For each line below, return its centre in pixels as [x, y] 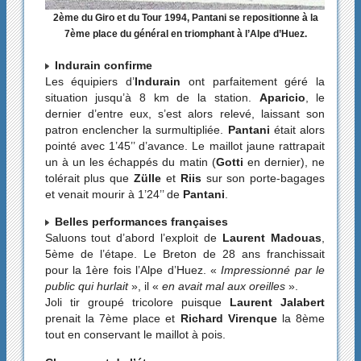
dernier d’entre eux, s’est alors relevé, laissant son [185, 114]
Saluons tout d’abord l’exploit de [134, 238]
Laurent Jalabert [278, 303]
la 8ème [301, 319]
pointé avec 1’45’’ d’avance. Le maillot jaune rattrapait [185, 146]
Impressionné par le [273, 270]
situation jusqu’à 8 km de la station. [152, 98]
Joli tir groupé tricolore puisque [137, 303]
